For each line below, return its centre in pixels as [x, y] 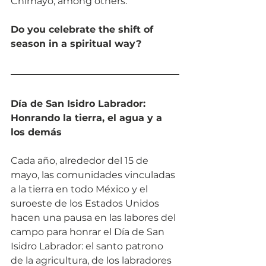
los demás [36, 132]
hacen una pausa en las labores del [94, 217]
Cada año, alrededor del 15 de [81, 160]
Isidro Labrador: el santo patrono [88, 246]
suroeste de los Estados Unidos [86, 203]
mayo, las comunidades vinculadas [94, 175]
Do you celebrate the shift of [83, 29]
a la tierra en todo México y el [80, 189]
